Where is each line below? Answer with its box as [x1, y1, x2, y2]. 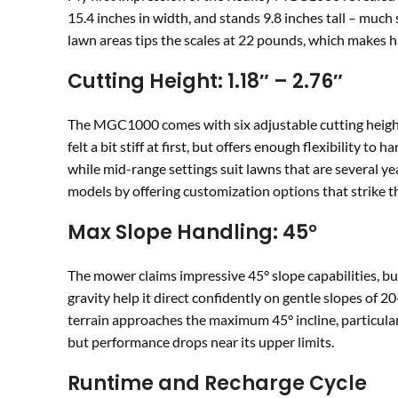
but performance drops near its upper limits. [68, 333, 334, 351]
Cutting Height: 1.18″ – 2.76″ [68, 68, 343, 96]
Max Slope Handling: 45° [68, 219, 317, 247]
